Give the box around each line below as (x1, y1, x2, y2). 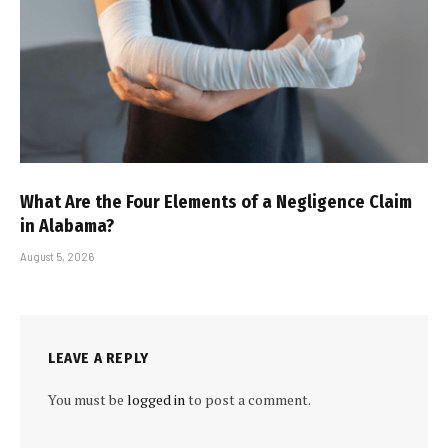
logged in (127, 390, 185, 410)
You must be (48, 390, 127, 410)
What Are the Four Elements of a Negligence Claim (20, 191, 412, 214)
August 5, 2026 (20, 250, 94, 264)
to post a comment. (185, 390, 311, 410)
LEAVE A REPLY (48, 349, 149, 368)
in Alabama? (20, 215, 114, 238)
